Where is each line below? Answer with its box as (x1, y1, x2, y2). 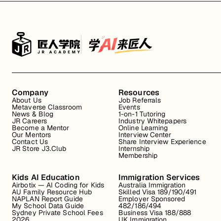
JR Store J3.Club (12, 144, 67, 153)
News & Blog (12, 110, 54, 118)
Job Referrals (118, 96, 161, 105)
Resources (118, 87, 159, 98)
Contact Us (12, 137, 48, 146)
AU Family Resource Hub (12, 187, 92, 196)
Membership (118, 151, 157, 160)
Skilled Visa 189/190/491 (118, 187, 197, 196)
